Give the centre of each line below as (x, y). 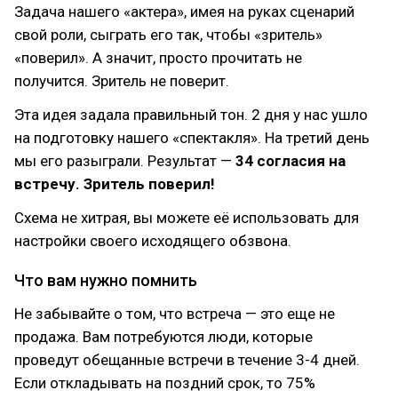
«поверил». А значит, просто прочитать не (158, 58)
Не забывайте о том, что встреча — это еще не (175, 314)
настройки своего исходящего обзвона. (153, 241)
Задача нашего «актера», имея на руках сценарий (184, 12)
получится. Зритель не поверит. (122, 81)
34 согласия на (291, 161)
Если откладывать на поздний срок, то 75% (165, 383)
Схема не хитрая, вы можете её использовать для (187, 218)
